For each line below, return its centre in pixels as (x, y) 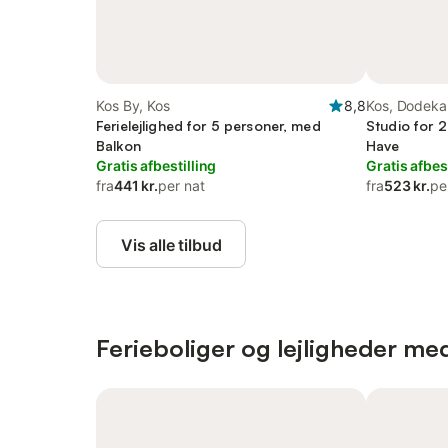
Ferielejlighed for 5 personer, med (208, 125)
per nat (181, 185)
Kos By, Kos (133, 105)
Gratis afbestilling (156, 165)
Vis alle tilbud (171, 245)
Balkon (118, 145)
